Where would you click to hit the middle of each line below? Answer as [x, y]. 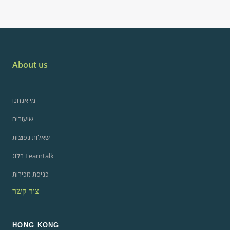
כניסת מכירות [31, 174]
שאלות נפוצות [31, 137]
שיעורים [23, 118]
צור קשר [26, 191]
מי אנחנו [24, 100]
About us [30, 64]
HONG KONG [36, 225]
